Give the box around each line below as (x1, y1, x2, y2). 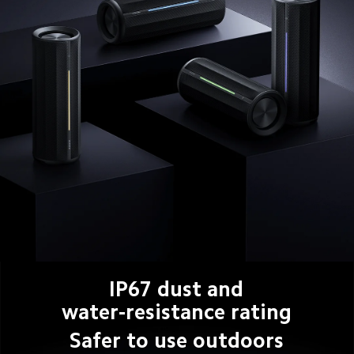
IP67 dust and (109, 279, 244, 300)
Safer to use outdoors (70, 330, 284, 351)
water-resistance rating (61, 302, 292, 323)
